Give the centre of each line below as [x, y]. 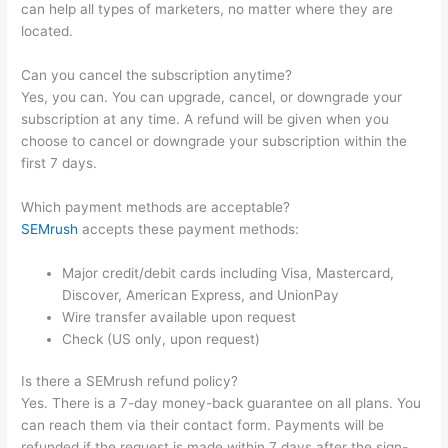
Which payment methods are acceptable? [156, 206]
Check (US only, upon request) [161, 338]
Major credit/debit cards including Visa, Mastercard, [228, 272]
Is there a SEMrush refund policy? [130, 381]
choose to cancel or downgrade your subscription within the [214, 140]
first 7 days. [59, 162]
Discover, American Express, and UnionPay [201, 294]
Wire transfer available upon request [179, 316]
